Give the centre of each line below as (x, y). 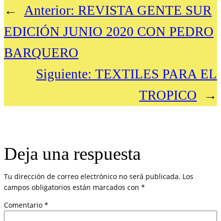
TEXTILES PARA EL (156, 74)
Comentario (24, 205)
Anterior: (49, 10)
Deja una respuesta (72, 154)
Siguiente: (64, 74)
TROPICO (168, 95)
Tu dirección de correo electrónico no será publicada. (92, 177)
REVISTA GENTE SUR (145, 10)
